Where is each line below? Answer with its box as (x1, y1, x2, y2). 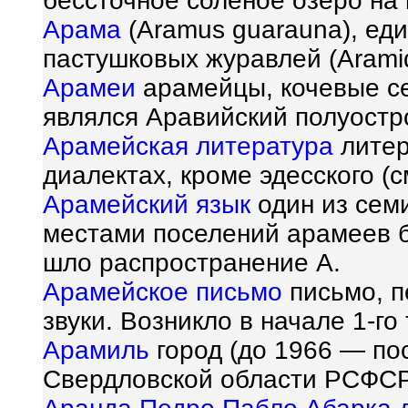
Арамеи (43, 74, 136, 103)
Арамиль (43, 336, 149, 365)
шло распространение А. (43, 249, 341, 278)
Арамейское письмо (43, 278, 282, 307)
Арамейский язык (43, 190, 250, 219)
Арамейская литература (43, 132, 333, 161)
